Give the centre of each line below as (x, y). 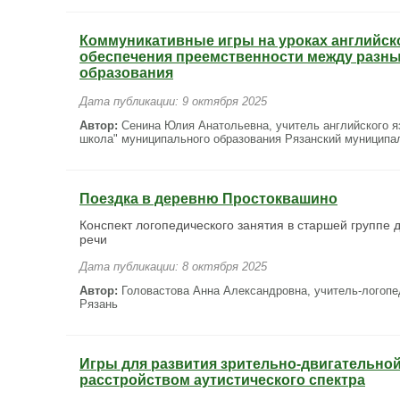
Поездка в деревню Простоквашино (208, 199)
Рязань (99, 304)
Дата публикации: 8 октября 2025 (173, 267)
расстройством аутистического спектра (222, 380)
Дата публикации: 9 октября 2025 (173, 101)
